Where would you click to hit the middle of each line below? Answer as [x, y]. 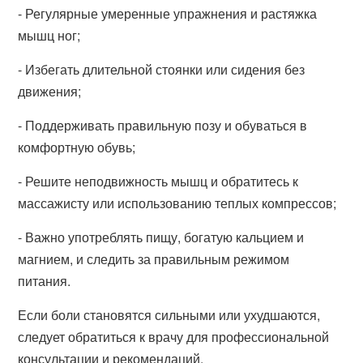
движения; [50, 91]
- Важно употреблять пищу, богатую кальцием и [161, 237]
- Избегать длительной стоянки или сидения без [162, 69]
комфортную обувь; [77, 147]
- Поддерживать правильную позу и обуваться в [163, 125]
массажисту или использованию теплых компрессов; [177, 203]
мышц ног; [49, 35]
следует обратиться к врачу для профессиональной [174, 337]
